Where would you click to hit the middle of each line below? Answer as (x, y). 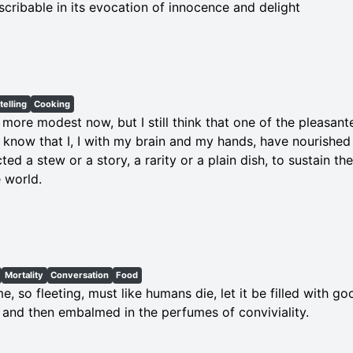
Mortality (24, 275)
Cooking (52, 104)
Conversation (80, 275)
